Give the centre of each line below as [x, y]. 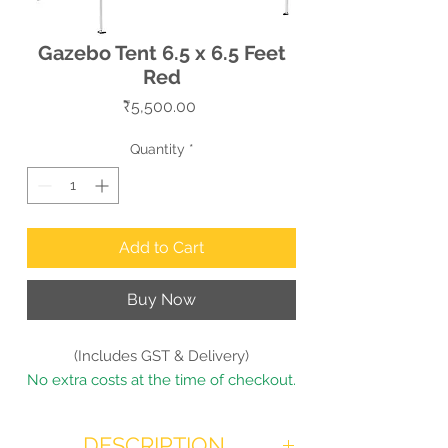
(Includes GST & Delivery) [161, 355]
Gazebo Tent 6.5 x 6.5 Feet [161, 52]
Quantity [157, 148]
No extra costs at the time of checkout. [161, 379]
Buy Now [161, 299]
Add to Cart [161, 247]
